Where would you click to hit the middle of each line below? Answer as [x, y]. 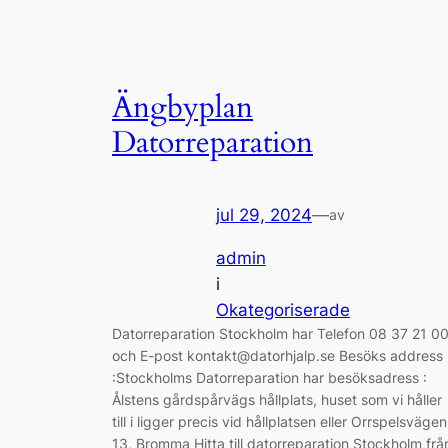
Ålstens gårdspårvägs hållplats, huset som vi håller [277, 399]
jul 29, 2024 [264, 215]
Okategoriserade [283, 309]
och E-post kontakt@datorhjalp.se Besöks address [277, 355]
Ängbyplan [182, 107]
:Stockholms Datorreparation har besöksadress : [269, 377]
